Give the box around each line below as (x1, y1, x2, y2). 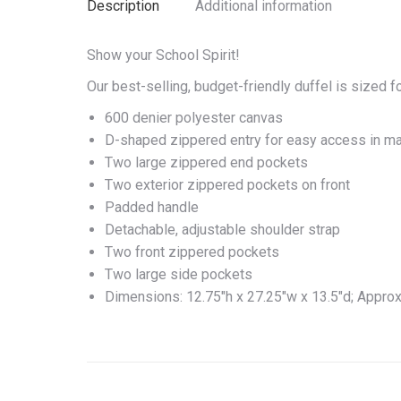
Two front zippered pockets (105, 243, 279, 260)
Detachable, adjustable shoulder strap (105, 221, 340, 238)
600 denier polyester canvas (105, 109, 283, 126)
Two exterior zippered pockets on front (105, 176, 350, 193)
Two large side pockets (105, 266, 252, 283)
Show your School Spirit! (87, 47, 240, 64)
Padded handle (105, 199, 199, 216)
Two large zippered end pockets (105, 154, 308, 171)
